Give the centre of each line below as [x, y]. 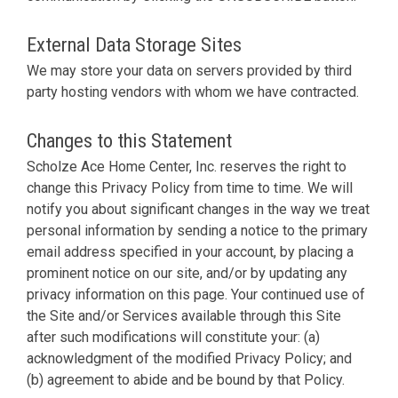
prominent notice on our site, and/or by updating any [187, 273]
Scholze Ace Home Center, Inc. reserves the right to [187, 166]
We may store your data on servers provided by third [189, 70]
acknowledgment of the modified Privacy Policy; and [189, 358]
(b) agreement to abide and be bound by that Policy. [186, 379]
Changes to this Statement [129, 140]
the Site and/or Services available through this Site [184, 315]
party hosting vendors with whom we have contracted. [193, 92]
